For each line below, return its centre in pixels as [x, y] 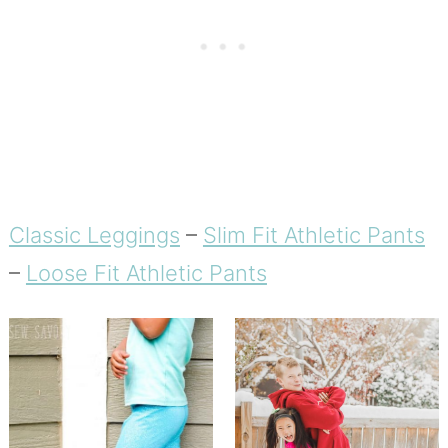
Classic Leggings [94, 234]
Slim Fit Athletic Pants [313, 234]
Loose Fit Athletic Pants [146, 272]
